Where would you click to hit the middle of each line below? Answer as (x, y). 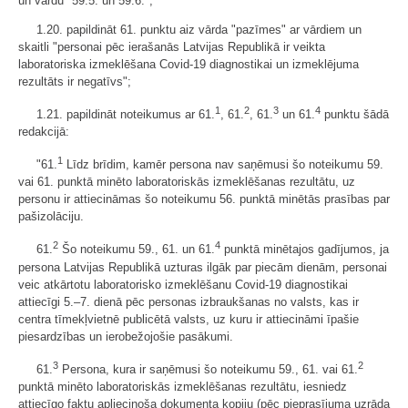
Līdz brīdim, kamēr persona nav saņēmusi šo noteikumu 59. (223, 165)
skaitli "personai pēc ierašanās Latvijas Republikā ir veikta (172, 46)
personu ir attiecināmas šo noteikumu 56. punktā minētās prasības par (204, 199)
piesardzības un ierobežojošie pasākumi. (126, 336)
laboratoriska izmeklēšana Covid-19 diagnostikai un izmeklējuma (189, 64)
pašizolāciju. (51, 217)
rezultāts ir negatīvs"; (75, 81)
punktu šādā (355, 115)
